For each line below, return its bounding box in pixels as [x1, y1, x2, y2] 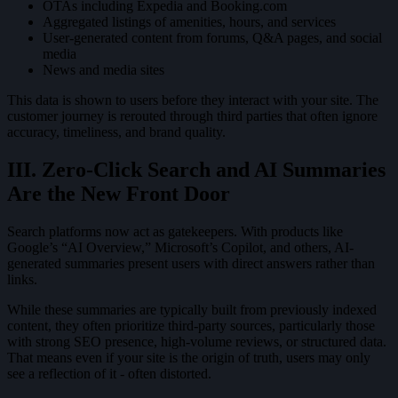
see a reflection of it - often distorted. [7, 366, 211, 382]
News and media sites [43, 62, 164, 78]
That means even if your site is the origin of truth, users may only [7, 350, 370, 366]
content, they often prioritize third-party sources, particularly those [7, 318, 375, 334]
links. [7, 272, 37, 288]
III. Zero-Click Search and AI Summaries [7, 158, 386, 182]
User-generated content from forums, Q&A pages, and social [43, 30, 382, 46]
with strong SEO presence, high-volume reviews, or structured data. [7, 334, 386, 350]
